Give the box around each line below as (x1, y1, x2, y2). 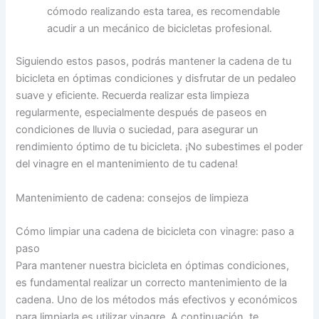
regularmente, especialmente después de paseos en (16, 106, 268, 120)
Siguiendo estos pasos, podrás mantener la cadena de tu (16, 55, 292, 68)
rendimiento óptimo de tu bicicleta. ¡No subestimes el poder (16, 140, 303, 154)
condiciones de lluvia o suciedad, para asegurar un (16, 123, 259, 137)
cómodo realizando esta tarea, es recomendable (47, 5, 281, 19)
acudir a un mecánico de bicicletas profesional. (47, 22, 273, 36)
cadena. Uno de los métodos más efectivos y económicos (16, 293, 298, 306)
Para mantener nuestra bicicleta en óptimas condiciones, (16, 258, 290, 272)
